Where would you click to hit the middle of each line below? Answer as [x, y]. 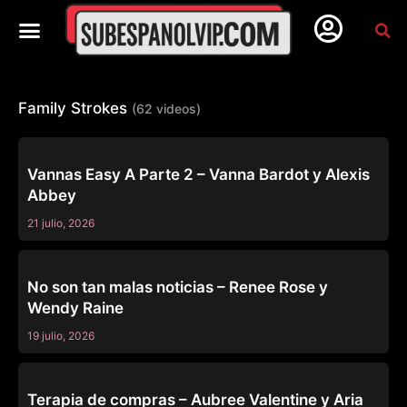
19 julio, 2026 [61, 336]
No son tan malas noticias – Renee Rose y [178, 288]
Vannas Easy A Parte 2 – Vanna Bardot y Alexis [199, 175]
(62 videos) [166, 109]
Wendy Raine [75, 308]
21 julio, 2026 [61, 223]
